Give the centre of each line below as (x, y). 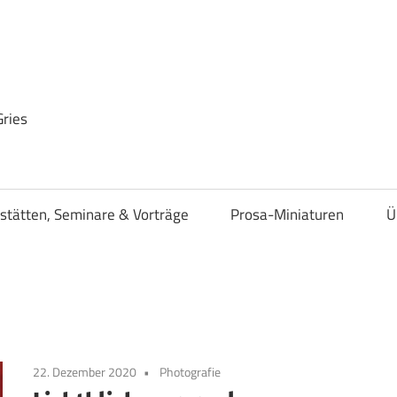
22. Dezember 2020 (85, 371)
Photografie (191, 371)
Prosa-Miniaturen (288, 215)
